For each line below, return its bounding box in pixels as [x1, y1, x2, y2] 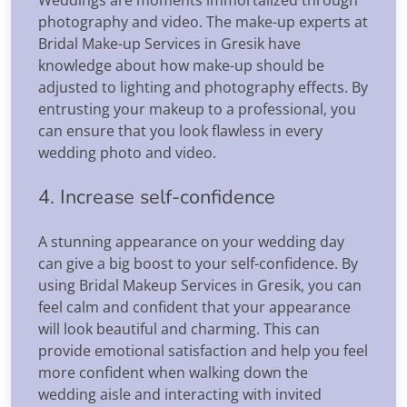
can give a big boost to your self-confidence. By [38, 253, 358, 273]
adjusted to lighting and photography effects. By [38, 76, 368, 97]
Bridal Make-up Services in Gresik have [38, 33, 301, 54]
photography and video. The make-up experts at [38, 11, 368, 32]
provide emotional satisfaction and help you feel [38, 340, 368, 361]
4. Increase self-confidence [38, 183, 275, 211]
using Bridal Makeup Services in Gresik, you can [38, 274, 362, 295]
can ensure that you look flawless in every [38, 120, 323, 141]
